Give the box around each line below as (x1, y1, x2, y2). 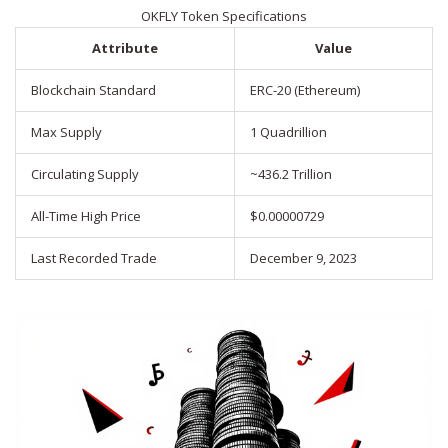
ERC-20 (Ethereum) (250, 81, 360, 100)
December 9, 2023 (250, 249, 357, 268)
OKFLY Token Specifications (141, 7, 307, 26)
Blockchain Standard (31, 81, 156, 100)
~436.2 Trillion (250, 165, 332, 184)
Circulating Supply (31, 165, 139, 184)
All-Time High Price (31, 207, 141, 226)
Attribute (92, 39, 158, 58)
